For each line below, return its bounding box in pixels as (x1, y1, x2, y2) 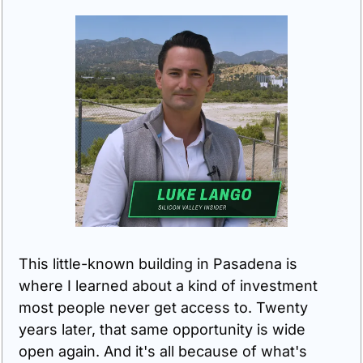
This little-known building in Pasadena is (19, 255, 297, 273)
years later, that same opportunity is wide (19, 321, 305, 339)
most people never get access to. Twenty (19, 299, 308, 317)
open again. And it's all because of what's (19, 343, 307, 361)
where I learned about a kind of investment (19, 277, 318, 295)
